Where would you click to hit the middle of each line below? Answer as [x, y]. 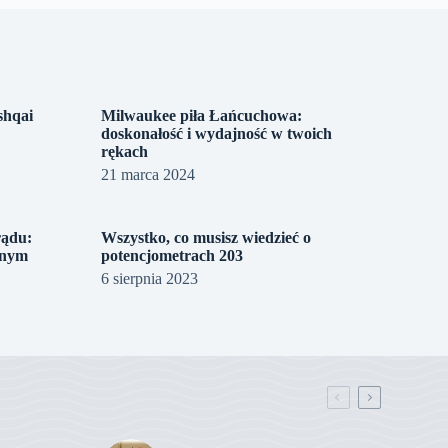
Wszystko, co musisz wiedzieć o [205, 237]
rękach [124, 151]
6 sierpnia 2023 [149, 278]
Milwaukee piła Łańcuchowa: [201, 115]
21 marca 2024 [147, 174]
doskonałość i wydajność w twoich [216, 133]
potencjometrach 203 [171, 255]
